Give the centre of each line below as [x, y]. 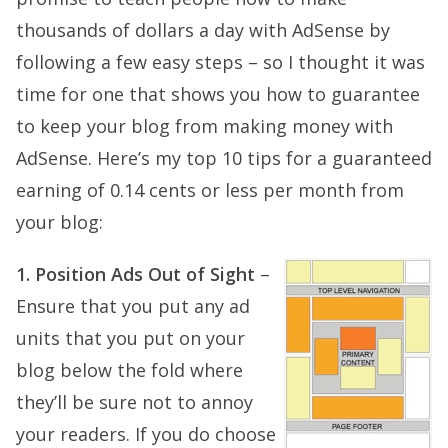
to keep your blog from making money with [204, 126]
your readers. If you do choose [146, 434]
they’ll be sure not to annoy [134, 402]
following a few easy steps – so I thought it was [220, 62]
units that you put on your [130, 338]
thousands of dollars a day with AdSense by [203, 30]
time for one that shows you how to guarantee [218, 94]
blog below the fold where [129, 370]
